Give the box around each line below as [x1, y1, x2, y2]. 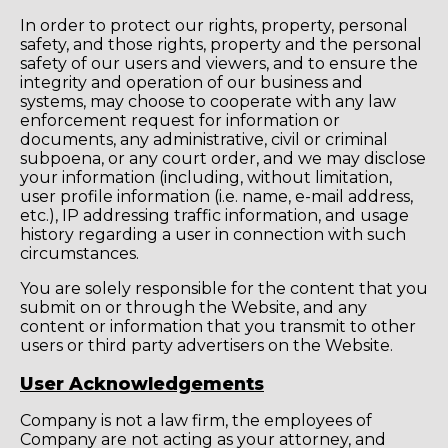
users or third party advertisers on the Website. [20, 336, 393, 356]
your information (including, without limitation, [20, 168, 392, 188]
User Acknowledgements [20, 372, 264, 394]
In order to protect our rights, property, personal [20, 16, 408, 36]
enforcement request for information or [20, 111, 340, 131]
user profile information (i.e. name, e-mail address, [20, 187, 413, 207]
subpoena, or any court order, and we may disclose [20, 149, 426, 169]
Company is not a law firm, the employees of [20, 411, 372, 431]
